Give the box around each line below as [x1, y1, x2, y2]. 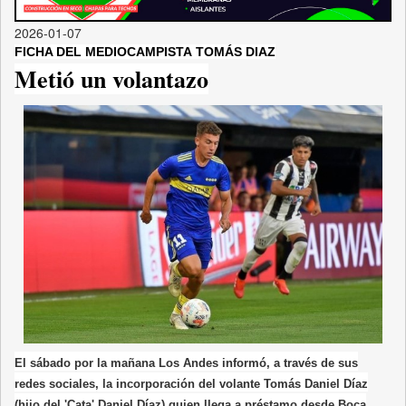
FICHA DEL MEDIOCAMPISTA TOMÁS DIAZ [14, 43, 275, 59]
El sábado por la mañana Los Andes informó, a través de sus [14, 355, 358, 370]
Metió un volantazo [14, 61, 208, 96]
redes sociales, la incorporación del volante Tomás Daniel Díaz [14, 376, 368, 391]
